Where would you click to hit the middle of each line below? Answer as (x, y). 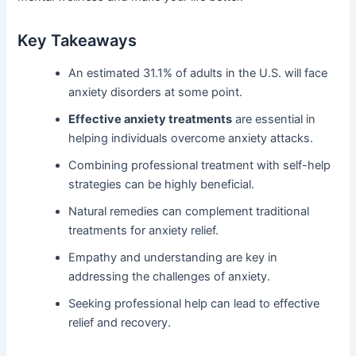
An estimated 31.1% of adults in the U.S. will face (198, 74)
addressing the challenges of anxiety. (170, 277)
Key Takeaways (77, 41)
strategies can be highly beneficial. (162, 185)
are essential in (274, 120)
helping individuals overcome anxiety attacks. (191, 139)
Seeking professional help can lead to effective (194, 304)
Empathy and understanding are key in (173, 258)
